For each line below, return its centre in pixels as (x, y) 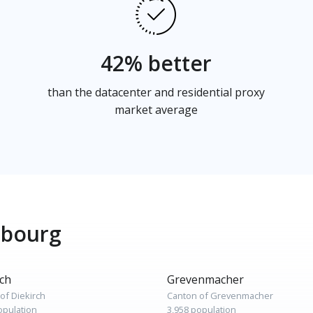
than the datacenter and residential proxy (156, 92)
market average (156, 110)
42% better (156, 63)
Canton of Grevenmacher (220, 296)
